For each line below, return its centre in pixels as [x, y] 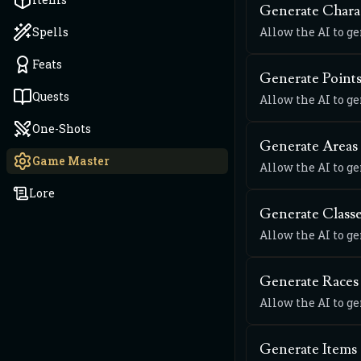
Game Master [71, 161]
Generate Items [308, 349]
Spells [50, 32]
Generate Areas [309, 146]
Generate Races [309, 282]
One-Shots [62, 129]
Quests [51, 96]
